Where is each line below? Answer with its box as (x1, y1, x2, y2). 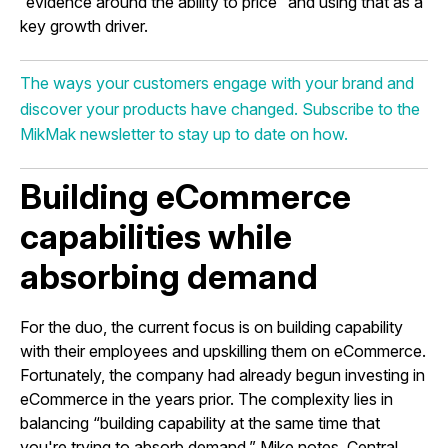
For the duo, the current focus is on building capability (20, 316, 403, 337)
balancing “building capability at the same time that (20, 412, 380, 433)
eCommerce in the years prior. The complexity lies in (20, 388, 393, 409)
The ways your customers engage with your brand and (20, 72, 414, 93)
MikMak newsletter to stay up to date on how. (20, 123, 348, 144)
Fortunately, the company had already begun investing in (20, 364, 425, 385)
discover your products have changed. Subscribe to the (20, 98, 420, 119)
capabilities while (20, 215, 292, 257)
